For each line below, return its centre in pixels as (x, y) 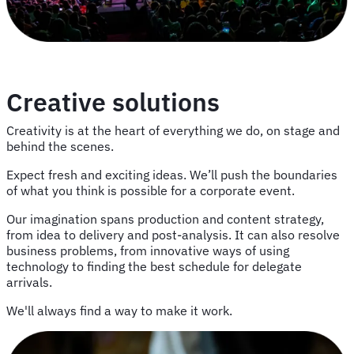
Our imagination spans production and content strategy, (165, 219)
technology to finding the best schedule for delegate (154, 267)
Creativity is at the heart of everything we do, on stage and (173, 131)
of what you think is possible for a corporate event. (151, 191)
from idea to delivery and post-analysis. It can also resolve (173, 235)
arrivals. (29, 282)
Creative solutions (113, 102)
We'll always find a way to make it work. (119, 311)
